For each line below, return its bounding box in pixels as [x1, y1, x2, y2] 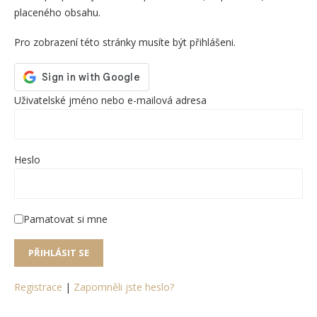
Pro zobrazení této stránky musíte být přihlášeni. [14, 35, 236, 49]
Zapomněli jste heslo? [74, 279, 174, 294]
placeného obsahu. [14, 5, 100, 19]
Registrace [14, 279, 62, 294]
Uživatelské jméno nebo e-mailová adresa [14, 93, 207, 107]
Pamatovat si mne [23, 212, 108, 226]
